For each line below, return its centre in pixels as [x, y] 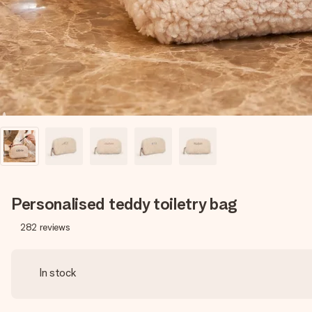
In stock [58, 273]
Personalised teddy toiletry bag [125, 204]
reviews [55, 227]
